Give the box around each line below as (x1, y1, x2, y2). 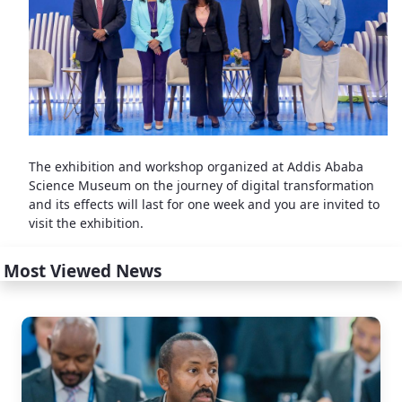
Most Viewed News (4, 259, 162, 284)
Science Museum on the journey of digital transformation (29, 177, 374, 195)
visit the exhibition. (29, 214, 144, 232)
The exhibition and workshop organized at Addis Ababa (29, 158, 363, 176)
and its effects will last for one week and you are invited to (29, 196, 380, 214)
